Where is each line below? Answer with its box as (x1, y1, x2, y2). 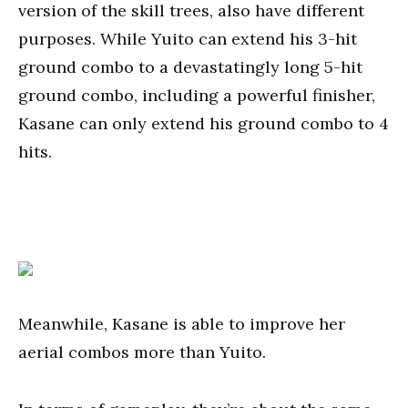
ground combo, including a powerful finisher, (18, 85, 375, 106)
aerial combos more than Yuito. (18, 342, 266, 362)
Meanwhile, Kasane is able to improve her (18, 313, 345, 334)
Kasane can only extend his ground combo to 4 (18, 113, 389, 134)
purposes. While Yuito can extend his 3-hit (18, 28, 357, 49)
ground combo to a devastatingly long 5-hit (18, 56, 362, 77)
